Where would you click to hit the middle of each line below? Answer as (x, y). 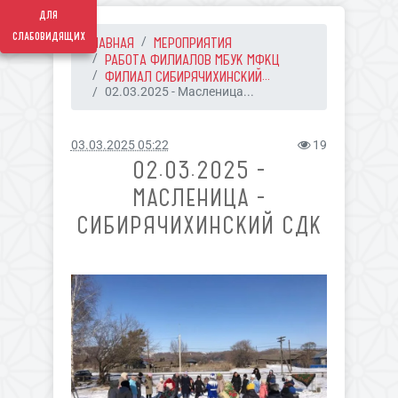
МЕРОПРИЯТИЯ (192, 43)
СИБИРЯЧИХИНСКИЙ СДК (199, 225)
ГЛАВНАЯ (109, 43)
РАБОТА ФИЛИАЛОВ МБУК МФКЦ (192, 60)
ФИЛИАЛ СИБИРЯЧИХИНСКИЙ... (187, 76)
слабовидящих (48, 36)
